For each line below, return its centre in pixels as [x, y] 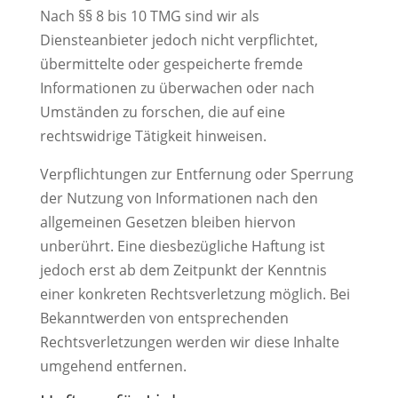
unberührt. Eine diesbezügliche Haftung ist [182, 246]
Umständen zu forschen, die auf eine [162, 112]
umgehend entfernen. [113, 366]
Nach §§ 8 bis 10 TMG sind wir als [149, 16]
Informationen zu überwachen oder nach [177, 88]
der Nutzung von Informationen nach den [179, 198]
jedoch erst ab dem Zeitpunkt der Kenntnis [183, 270]
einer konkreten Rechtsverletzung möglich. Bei [195, 294]
